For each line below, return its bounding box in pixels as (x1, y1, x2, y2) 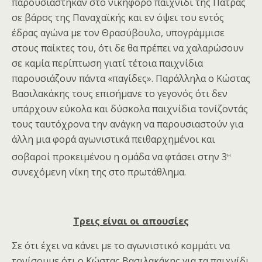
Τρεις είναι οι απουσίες (73, 214, 189, 227)
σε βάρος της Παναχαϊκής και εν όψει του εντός (12, 11, 224, 24)
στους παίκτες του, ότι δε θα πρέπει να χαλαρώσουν (12, 41, 244, 54)
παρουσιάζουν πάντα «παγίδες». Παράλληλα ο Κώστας (12, 71, 250, 85)
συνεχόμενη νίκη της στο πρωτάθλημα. (12, 165, 186, 178)
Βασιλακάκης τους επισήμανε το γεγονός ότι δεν (12, 87, 227, 100)
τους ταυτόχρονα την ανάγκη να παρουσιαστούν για (12, 117, 243, 130)
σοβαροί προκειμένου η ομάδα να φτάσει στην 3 (12, 150, 227, 163)
